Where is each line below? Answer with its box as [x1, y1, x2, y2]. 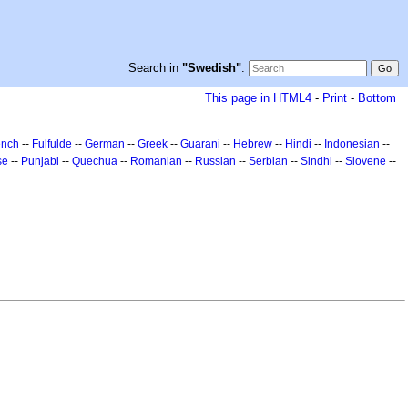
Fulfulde [32, 138, 72, 150]
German [85, 138, 125, 150]
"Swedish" [181, 61, 241, 75]
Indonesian [324, 138, 380, 150]
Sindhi [301, 155, 332, 168]
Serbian [249, 155, 288, 168]
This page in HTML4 [205, 91, 311, 105]
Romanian [130, 155, 182, 168]
